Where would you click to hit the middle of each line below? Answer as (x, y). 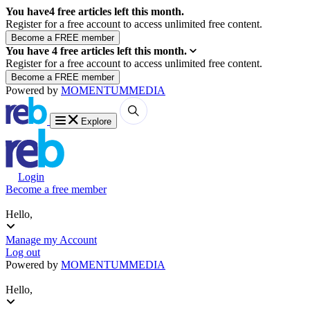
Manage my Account (51, 240)
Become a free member (56, 189)
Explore (96, 121)
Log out (23, 252)
